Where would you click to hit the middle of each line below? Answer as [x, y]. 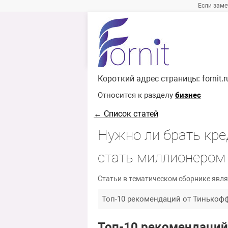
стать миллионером [162, 158]
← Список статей [126, 114]
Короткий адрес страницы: [150, 79]
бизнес [188, 95]
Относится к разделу [136, 95]
